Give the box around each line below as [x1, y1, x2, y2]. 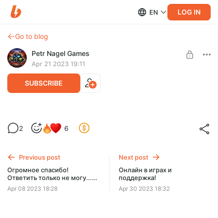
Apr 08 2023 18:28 [7, 185, 57, 192]
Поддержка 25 [84, 140, 134, 148]
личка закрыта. [7, 181, 55, 189]
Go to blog [15, 32, 48, 40]
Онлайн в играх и [119, 165, 172, 174]
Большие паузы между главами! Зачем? [7, 115, 205, 127]
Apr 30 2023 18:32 [119, 185, 170, 192]
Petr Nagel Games [32, 49, 90, 57]
